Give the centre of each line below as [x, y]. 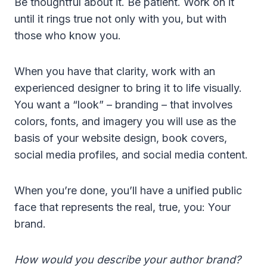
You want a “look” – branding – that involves [123, 104]
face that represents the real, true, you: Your [122, 207]
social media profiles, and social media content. [131, 154]
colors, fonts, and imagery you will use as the [125, 121]
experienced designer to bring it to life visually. [128, 88]
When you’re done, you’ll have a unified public [128, 190]
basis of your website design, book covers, [121, 138]
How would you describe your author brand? [128, 259]
